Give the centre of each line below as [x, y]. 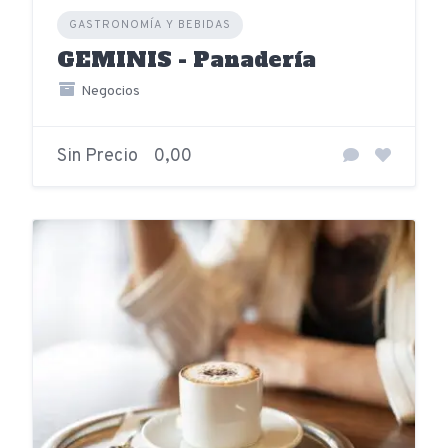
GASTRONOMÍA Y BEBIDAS [150, 25]
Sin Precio [97, 157]
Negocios [108, 92]
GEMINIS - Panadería [186, 60]
